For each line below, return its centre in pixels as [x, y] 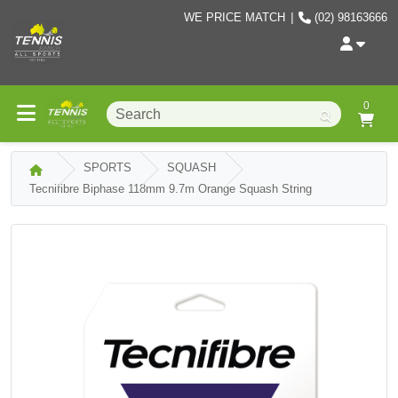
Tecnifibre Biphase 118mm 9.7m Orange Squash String [171, 189]
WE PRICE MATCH [235, 17]
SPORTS [107, 167]
